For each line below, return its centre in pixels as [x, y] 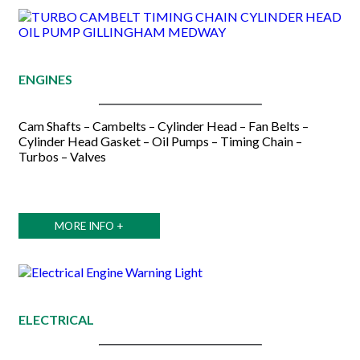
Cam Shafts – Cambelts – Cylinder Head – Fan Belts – [164, 125]
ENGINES [45, 79]
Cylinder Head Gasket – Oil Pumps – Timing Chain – [160, 141]
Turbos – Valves [62, 156]
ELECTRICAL [56, 319]
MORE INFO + [89, 225]
